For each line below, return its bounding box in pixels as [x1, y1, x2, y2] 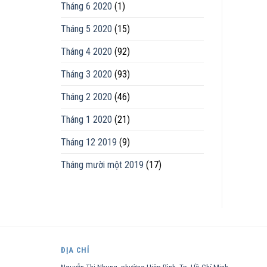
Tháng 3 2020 [61, 68, 112, 80]
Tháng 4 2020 [61, 45, 112, 57]
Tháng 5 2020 [61, 23, 112, 35]
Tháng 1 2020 [61, 113, 112, 125]
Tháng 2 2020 [61, 91, 112, 103]
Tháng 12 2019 [61, 136, 117, 148]
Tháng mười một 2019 [61, 159, 144, 170]
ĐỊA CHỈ [61, 245, 90, 254]
